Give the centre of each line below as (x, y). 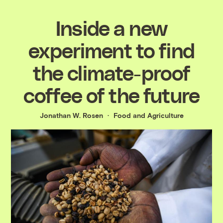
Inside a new (111, 27)
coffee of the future (111, 94)
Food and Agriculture (148, 115)
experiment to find (111, 50)
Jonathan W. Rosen (71, 115)
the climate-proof (111, 72)
